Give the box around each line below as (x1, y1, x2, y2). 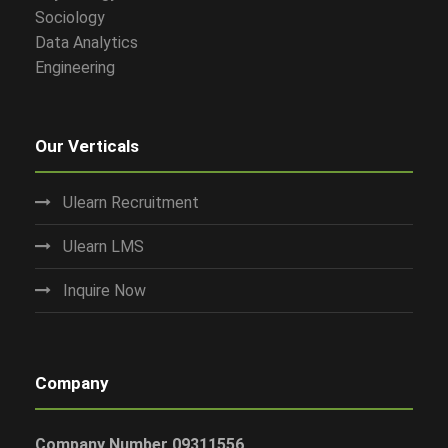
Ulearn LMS (63, 237, 144, 256)
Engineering (35, 58, 115, 77)
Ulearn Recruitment (63, 193, 199, 212)
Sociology (35, 8, 105, 27)
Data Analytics (35, 33, 138, 52)
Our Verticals (35, 136, 139, 156)
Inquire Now (63, 281, 146, 300)
